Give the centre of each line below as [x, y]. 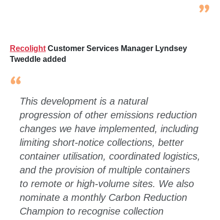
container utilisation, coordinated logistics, [110, 156]
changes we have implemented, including [109, 129]
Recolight [28, 48]
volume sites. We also [146, 184]
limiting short [47, 142]
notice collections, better [131, 142]
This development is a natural [84, 101]
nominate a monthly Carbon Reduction [103, 197]
